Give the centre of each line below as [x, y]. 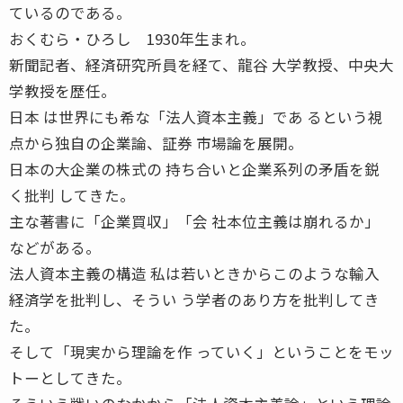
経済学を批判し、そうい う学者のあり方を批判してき [194, 299]
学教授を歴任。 [63, 90]
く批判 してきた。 [72, 195]
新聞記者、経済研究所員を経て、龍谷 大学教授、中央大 [201, 64]
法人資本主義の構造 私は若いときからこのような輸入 [194, 273]
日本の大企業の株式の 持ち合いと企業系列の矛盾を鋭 [194, 169]
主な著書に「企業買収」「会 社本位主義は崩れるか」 [194, 221]
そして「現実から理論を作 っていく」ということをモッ [201, 351]
